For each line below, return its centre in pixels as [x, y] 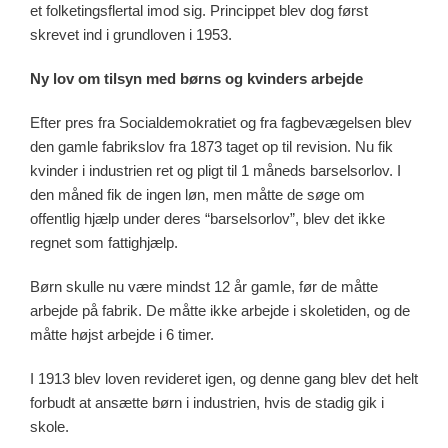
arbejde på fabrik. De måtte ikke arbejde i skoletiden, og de [220, 310]
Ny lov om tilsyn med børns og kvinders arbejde [196, 78]
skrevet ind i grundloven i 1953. [137, 34]
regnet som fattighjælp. [104, 242]
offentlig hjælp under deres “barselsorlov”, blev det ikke [207, 218]
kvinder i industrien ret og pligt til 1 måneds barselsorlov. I [215, 170]
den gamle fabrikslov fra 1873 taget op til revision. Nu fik [211, 146]
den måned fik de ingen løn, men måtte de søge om [197, 194]
